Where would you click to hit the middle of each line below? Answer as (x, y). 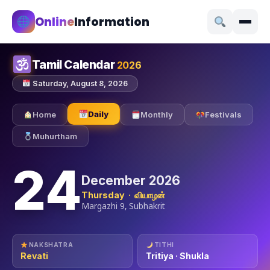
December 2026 (131, 181)
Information (112, 22)
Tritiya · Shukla (177, 256)
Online (55, 22)
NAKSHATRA (50, 245)
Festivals (223, 115)
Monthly (156, 115)
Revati (34, 256)
